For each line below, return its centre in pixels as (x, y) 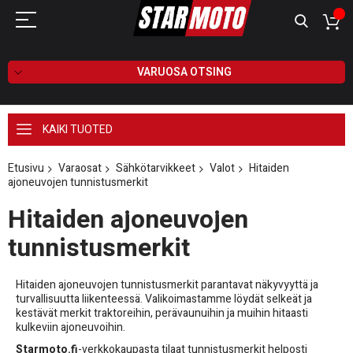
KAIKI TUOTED (78, 130)
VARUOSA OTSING (184, 72)
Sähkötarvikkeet (156, 168)
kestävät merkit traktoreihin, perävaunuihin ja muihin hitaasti (162, 313)
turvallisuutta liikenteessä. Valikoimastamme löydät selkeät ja (164, 299)
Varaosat (80, 168)
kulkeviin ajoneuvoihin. (71, 327)
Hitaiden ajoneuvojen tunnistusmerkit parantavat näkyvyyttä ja (167, 284)
